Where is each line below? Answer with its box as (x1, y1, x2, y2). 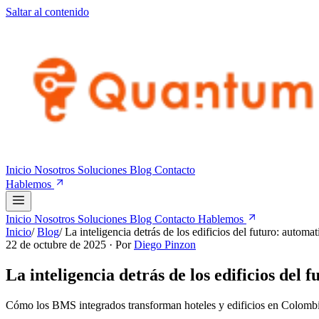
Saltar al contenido (6, 6, 89, 18)
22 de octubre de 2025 (6, 239, 109, 251)
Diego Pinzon (134, 239, 196, 251)
